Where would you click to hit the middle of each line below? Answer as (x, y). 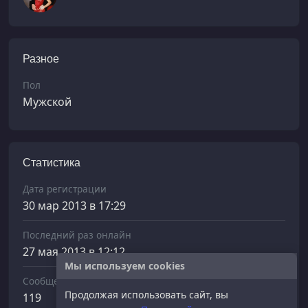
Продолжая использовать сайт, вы (146, 295)
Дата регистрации (65, 188)
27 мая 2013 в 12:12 (74, 251)
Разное (41, 58)
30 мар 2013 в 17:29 (74, 205)
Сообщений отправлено (79, 280)
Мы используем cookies (125, 266)
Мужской (47, 101)
